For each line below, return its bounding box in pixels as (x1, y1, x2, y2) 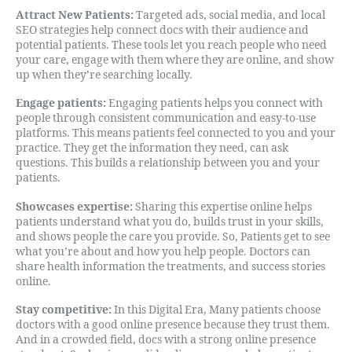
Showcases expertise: (16, 200, 135, 214)
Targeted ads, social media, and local (134, 8, 325, 22)
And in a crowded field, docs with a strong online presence (16, 333, 316, 346)
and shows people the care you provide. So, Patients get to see (16, 229, 330, 244)
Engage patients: (16, 97, 108, 110)
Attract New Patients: (16, 8, 134, 22)
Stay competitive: (16, 303, 114, 317)
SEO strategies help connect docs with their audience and (16, 23, 309, 37)
